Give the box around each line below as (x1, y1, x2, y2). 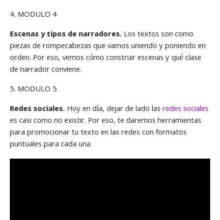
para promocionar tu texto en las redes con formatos (10, 126, 187, 139)
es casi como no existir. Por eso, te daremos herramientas (10, 114, 201, 128)
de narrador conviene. (10, 63, 82, 77)
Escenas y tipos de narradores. (10, 28, 124, 41)
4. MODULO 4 (10, 8, 57, 22)
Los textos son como (124, 28, 193, 41)
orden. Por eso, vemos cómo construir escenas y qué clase (10, 52, 201, 65)
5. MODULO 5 (10, 83, 57, 96)
